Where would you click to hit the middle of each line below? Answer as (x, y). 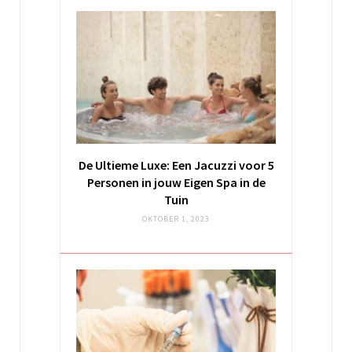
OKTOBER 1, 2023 (176, 219)
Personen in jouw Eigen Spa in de (176, 183)
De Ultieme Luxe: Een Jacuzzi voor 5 (176, 165)
